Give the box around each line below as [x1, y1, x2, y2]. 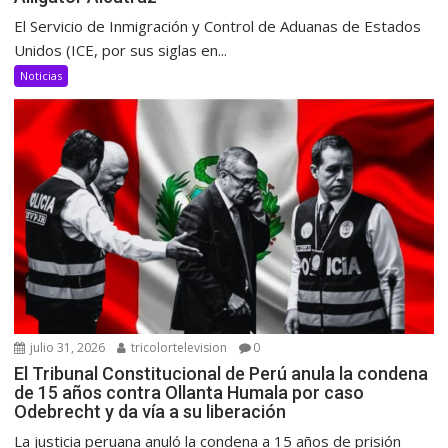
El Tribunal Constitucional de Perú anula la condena [14, 363, 429, 385]
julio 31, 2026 [27, 339, 106, 357]
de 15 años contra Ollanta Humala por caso [14, 382, 365, 404]
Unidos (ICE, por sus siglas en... [14, 39, 228, 60]
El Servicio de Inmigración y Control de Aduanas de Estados [14, 15, 422, 36]
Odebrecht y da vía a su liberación [14, 401, 287, 423]
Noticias [20, 67, 63, 83]
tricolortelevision [128, 339, 228, 357]
